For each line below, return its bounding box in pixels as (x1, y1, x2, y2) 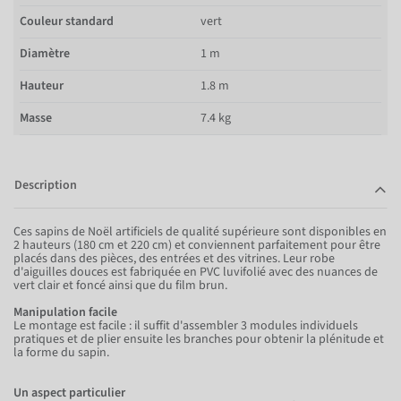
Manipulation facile (13, 303, 117, 321)
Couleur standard (20, 12, 114, 30)
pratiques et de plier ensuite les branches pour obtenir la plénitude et (13, 329, 384, 348)
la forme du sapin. (13, 343, 109, 362)
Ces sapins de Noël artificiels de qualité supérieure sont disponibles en (13, 222, 387, 241)
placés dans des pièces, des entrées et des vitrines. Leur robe (13, 249, 335, 268)
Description (14, 175, 77, 194)
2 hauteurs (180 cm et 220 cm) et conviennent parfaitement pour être (13, 235, 380, 254)
